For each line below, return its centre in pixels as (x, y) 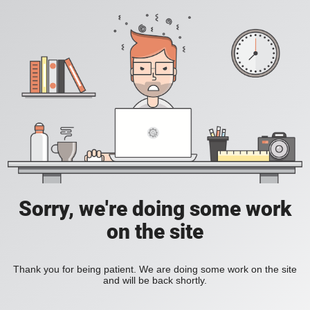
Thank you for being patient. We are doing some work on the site (155, 270)
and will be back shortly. (155, 281)
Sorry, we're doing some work (155, 209)
